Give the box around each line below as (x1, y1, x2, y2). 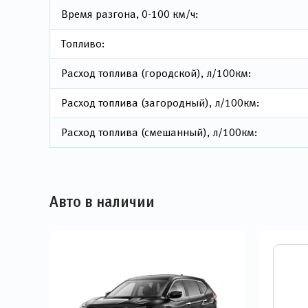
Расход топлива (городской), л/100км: (61, 67, 251, 79)
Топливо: (61, 38, 104, 49)
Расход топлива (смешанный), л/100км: (61, 126, 257, 138)
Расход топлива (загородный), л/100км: (61, 97, 259, 109)
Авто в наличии (49, 193, 155, 210)
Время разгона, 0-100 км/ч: (61, 8, 198, 20)
